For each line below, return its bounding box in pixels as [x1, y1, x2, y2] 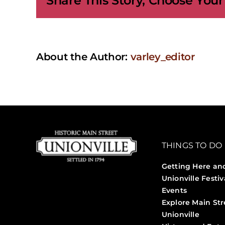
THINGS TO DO [161, 141, 222, 151]
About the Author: [36, 51, 131, 63]
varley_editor [130, 51, 195, 63]
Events [161, 186, 187, 195]
